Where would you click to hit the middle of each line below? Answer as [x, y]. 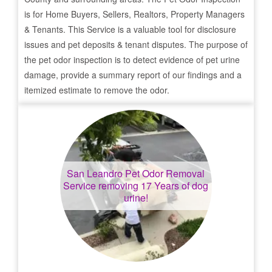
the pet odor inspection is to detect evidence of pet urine [132, 59]
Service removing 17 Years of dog [136, 185]
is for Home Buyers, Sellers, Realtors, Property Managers [134, 14]
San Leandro [95, 173]
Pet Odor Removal [164, 173]
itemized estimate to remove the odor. [97, 90]
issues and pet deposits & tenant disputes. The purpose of [136, 44]
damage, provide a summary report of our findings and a [133, 75]
